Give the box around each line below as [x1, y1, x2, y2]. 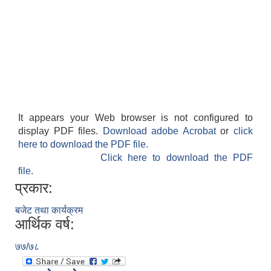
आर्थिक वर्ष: [15, 216, 74, 233]
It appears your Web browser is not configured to [18, 113, 253, 123]
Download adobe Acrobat [102, 126, 221, 137]
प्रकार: [15, 180, 53, 197]
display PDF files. [18, 126, 103, 137]
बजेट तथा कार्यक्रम [15, 205, 83, 216]
